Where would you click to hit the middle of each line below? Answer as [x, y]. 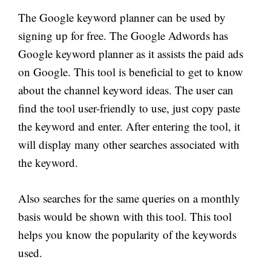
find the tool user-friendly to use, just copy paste [129, 108]
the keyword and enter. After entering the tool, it [129, 126]
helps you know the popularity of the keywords [127, 234]
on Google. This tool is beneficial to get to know [131, 72]
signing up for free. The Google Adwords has [123, 35]
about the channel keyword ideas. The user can [126, 90]
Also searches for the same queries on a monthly [129, 198]
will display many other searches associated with [129, 144]
